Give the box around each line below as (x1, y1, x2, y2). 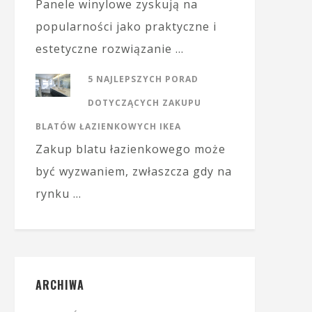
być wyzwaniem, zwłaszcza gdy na (36, 164, 232, 179)
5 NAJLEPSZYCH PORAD (88, 73, 198, 85)
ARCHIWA (36, 276, 84, 293)
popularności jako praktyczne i (36, 19, 217, 34)
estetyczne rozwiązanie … (36, 41, 184, 56)
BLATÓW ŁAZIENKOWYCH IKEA (36, 120, 181, 132)
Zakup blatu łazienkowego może (36, 141, 226, 157)
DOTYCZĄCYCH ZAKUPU (88, 97, 201, 109)
